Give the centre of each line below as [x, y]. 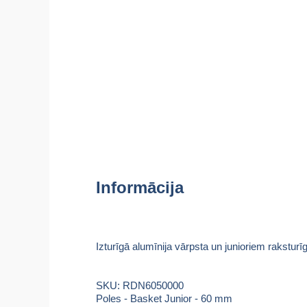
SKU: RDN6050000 [140, 285]
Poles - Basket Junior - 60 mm [164, 298]
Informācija [140, 187]
